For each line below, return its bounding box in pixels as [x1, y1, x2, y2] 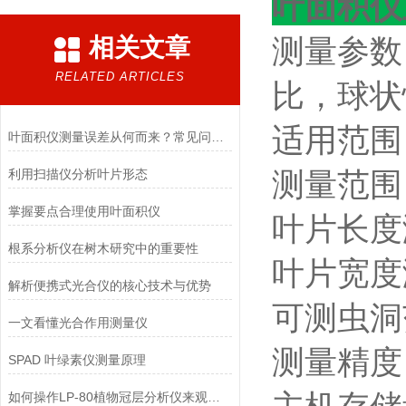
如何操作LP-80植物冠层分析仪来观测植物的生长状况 [207, 390, 220, 404]
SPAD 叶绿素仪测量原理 [7, 353, 146, 367]
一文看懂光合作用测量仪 [7, 315, 148, 330]
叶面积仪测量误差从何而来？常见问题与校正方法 [210, 130, 224, 144]
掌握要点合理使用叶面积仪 [7, 204, 160, 218]
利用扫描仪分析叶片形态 [7, 167, 148, 181]
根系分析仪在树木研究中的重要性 [7, 241, 198, 256]
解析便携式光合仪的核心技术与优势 [7, 278, 211, 293]
